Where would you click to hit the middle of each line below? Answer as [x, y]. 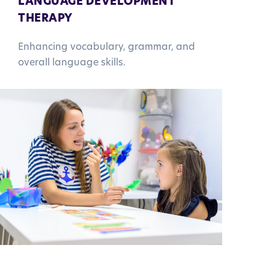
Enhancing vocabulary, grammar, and [107, 47]
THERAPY [45, 19]
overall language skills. [72, 63]
